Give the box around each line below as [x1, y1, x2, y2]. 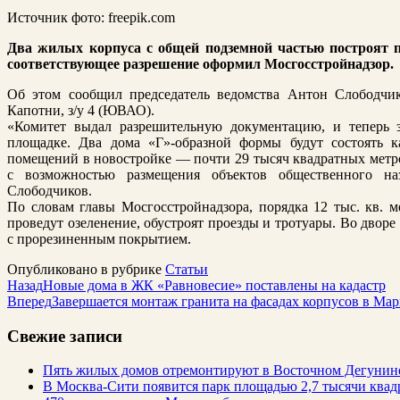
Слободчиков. [7, 182, 92, 198]
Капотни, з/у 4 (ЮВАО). [7, 102, 154, 118]
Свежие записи [7, 326, 122, 346]
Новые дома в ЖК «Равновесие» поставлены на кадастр [43, 277, 386, 293]
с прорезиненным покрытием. [7, 230, 191, 246]
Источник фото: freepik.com [7, 9, 175, 25]
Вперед [7, 293, 52, 309]
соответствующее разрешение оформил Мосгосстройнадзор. [7, 55, 397, 71]
